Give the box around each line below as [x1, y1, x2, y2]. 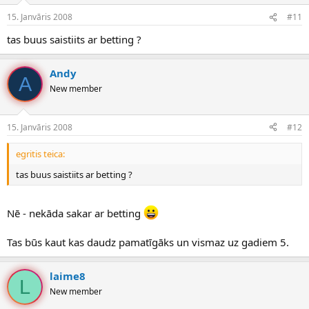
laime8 [50, 269, 86, 283]
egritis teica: [16, 147, 65, 160]
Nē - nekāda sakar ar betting [7, 206, 143, 221]
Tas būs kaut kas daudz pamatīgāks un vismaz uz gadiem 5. [7, 235, 289, 250]
